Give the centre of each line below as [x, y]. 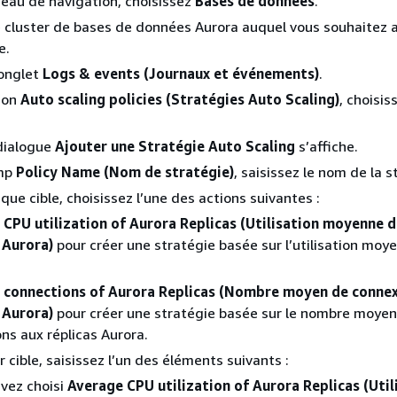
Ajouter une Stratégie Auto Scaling [175, 146]
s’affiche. [327, 146]
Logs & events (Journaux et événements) [181, 74]
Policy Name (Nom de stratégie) [125, 172]
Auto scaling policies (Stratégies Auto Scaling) [180, 99]
